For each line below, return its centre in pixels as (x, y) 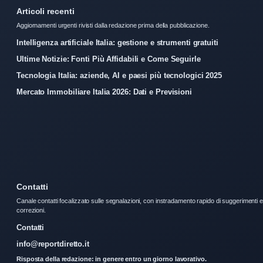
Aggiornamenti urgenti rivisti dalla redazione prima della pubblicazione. (113, 25)
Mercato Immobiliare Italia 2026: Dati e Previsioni (104, 92)
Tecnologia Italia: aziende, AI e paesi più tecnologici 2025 (119, 75)
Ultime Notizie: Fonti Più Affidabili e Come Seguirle (109, 59)
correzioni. (31, 210)
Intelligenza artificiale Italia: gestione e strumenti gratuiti (117, 42)
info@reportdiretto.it (53, 244)
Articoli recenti (45, 11)
